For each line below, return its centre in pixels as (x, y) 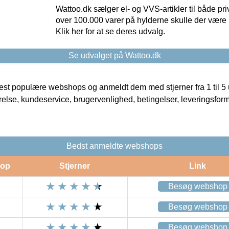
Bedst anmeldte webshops (114, 146)
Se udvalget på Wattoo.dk (114, 56)
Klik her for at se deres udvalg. (110, 32)
